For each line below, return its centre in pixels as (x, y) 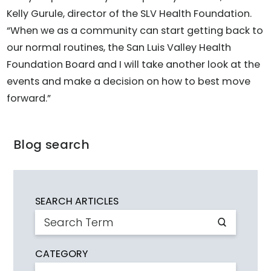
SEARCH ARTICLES (77, 201)
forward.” (29, 99)
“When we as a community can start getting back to (135, 31)
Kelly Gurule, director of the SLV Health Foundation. (129, 14)
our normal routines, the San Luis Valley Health (119, 48)
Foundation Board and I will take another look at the (134, 65)
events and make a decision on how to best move (129, 82)
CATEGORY (61, 254)
